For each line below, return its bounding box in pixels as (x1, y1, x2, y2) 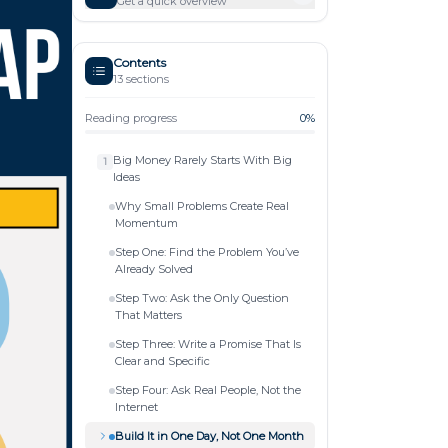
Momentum (115, 215, 178, 230)
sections (123, 71, 169, 86)
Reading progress (85, 110, 177, 125)
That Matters (115, 307, 182, 322)
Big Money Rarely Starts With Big (113, 152, 292, 167)
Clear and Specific (115, 353, 210, 368)
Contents (113, 54, 166, 70)
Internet (115, 399, 158, 414)
